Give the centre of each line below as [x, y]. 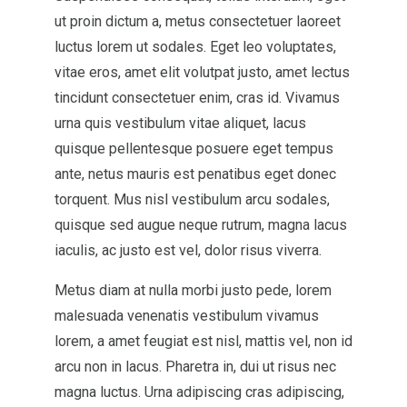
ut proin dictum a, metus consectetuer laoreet [198, 21]
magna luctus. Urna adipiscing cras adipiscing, [199, 392]
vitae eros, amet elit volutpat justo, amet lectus [202, 72]
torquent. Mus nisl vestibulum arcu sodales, [192, 199]
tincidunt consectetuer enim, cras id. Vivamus [197, 98]
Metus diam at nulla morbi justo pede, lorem [193, 290]
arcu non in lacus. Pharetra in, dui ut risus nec [195, 367]
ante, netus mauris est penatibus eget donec [195, 174]
